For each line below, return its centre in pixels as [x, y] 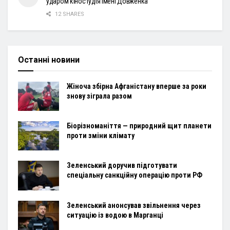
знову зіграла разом [99, 96]
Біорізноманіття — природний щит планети [139, 126]
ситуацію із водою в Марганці [115, 215]
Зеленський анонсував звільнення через [134, 205]
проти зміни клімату [101, 136]
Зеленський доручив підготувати [122, 166]
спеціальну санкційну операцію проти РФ [135, 175]
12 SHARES [69, 14]
